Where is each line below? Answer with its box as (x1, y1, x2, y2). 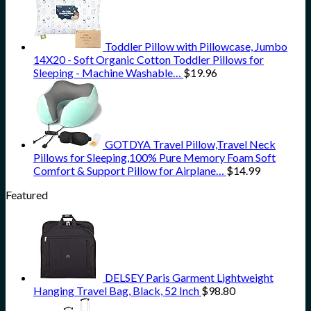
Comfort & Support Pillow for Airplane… (33, 164, 224, 178)
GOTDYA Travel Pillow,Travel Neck (105, 137, 276, 151)
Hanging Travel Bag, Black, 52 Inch (33, 284, 199, 298)
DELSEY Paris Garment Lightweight (105, 271, 274, 285)
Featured (6, 188, 48, 202)
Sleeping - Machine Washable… (33, 66, 181, 80)
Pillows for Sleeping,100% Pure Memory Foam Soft (33, 151, 276, 165)
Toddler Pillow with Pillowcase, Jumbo (105, 40, 287, 53)
